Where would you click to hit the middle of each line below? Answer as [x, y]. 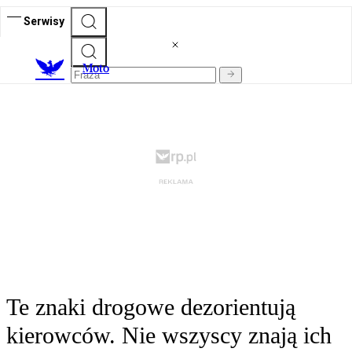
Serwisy [44, 21]
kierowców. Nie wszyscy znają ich [169, 335]
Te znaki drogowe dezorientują [151, 307]
